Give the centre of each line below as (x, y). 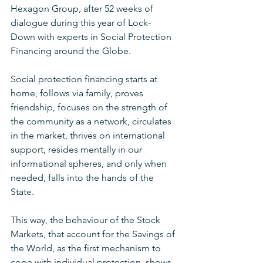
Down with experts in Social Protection (92, 36)
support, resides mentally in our (77, 149)
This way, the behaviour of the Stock (87, 220)
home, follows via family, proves (78, 93)
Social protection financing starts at (85, 79)
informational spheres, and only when (90, 163)
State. (25, 191)
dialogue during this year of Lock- (81, 22)
